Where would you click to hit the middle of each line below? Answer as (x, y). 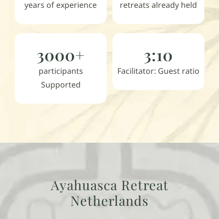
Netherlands (109, 201)
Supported (61, 85)
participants (61, 71)
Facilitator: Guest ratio (158, 71)
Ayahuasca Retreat (109, 185)
